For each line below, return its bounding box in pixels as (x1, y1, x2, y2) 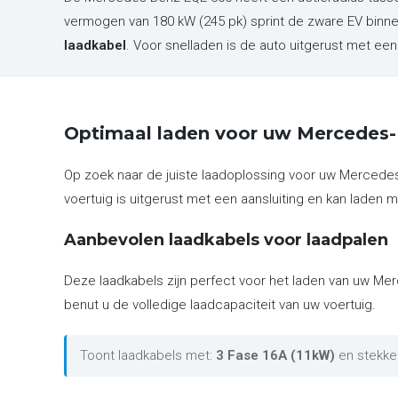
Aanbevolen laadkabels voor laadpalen (64, 230, 388, 250)
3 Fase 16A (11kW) (216, 347, 335, 363)
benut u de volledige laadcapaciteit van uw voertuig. (64, 297, 376, 313)
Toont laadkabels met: (80, 347, 216, 363)
